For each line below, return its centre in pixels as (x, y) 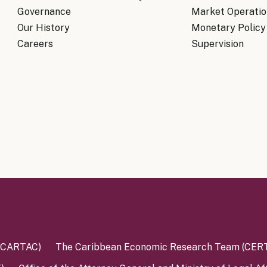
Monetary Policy (228, 28)
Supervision (217, 44)
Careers (35, 44)
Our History (44, 28)
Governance (44, 12)
